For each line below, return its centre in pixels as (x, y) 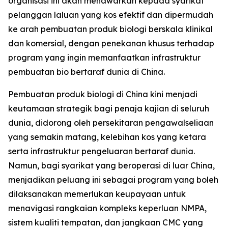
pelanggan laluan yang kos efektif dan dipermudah (111, 15)
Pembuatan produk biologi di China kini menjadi (103, 94)
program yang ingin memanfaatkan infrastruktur (104, 58)
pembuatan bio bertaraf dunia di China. (87, 72)
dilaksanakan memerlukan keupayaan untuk (97, 194)
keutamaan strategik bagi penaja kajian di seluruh (109, 108)
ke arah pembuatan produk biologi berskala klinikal (110, 29)
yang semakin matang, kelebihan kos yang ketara (107, 137)
